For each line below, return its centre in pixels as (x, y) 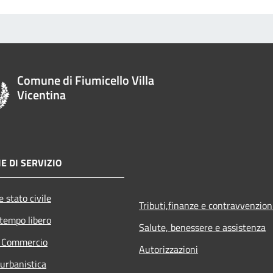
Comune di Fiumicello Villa (86, 80)
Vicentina (42, 94)
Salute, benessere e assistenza (202, 227)
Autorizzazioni (168, 249)
